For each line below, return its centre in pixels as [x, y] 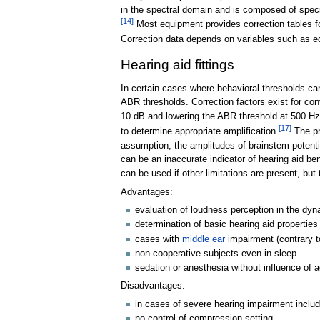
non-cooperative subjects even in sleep [215, 253]
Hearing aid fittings [177, 64]
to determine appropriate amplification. [199, 131]
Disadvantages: [152, 286]
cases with [158, 239]
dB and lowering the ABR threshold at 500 [219, 117]
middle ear [203, 239]
